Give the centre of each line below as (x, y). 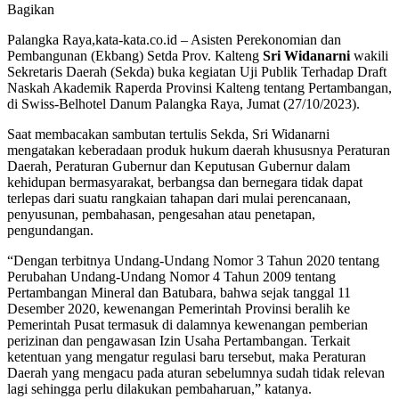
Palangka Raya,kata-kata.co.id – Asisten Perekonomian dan (174, 39)
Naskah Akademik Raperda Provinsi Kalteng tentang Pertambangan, (199, 87)
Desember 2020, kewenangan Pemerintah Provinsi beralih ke (179, 308)
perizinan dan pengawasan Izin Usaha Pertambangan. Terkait (179, 340)
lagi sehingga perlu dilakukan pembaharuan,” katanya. (159, 388)
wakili (369, 55)
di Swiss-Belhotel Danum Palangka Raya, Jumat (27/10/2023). (183, 103)
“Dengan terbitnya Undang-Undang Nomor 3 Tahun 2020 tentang (193, 260)
